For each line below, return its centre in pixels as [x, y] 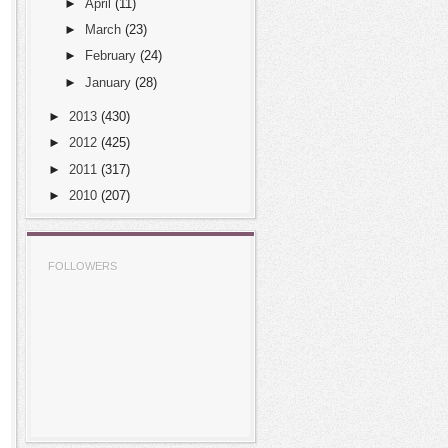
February [110, 56]
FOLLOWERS [82, 266]
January [107, 82]
